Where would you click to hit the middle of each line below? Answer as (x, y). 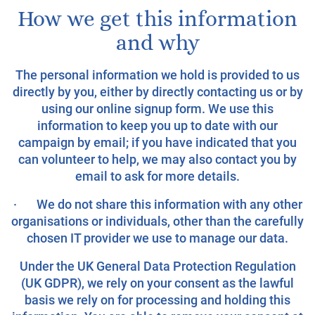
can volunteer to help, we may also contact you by (157, 159)
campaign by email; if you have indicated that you (157, 142)
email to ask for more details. (157, 176)
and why (157, 43)
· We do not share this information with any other (157, 204)
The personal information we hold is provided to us (157, 75)
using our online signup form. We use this (157, 109)
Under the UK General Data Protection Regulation (157, 266)
